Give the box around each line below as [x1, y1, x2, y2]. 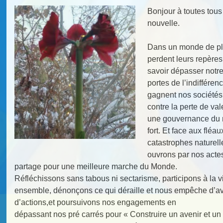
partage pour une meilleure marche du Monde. [14, 162, 178, 171]
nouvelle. [147, 18, 180, 27]
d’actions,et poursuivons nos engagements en [14, 198, 177, 207]
